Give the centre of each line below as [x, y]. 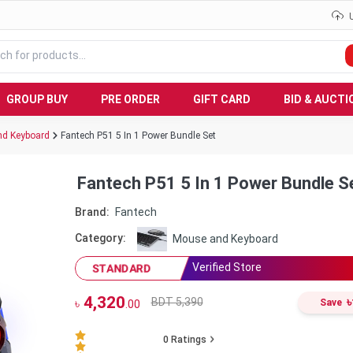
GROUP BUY [37, 99]
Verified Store [227, 268]
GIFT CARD [222, 99]
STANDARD [121, 268]
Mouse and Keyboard [225, 238]
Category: [100, 238]
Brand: [92, 212]
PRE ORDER [130, 99]
